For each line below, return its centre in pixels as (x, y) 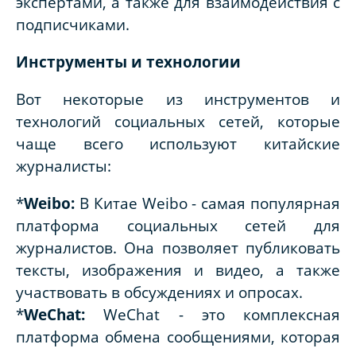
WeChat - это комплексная (222, 315)
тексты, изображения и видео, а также (178, 270)
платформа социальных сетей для (178, 226)
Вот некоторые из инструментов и (178, 99)
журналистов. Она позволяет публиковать (178, 248)
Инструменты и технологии (128, 62)
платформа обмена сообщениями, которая (178, 337)
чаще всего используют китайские (178, 144)
